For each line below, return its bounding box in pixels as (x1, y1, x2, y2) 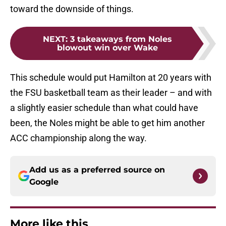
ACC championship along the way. (10, 133, 147, 144)
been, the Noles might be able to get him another (10, 118, 205, 129)
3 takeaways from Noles (70, 34, 172, 44)
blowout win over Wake (57, 43, 158, 53)
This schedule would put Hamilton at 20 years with (10, 72, 211, 83)
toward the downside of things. (10, 4, 134, 15)
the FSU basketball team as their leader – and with (10, 87, 212, 98)
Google (29, 177, 59, 187)
